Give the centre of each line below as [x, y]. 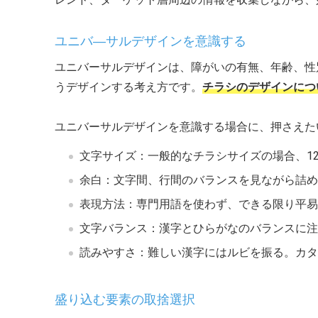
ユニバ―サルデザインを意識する [150, 41]
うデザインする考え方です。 [128, 87]
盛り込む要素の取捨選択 [125, 299]
